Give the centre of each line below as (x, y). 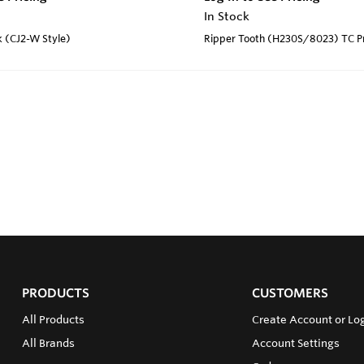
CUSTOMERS (290, 293)
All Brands (48, 343)
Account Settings (295, 343)
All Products (53, 319)
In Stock (227, 17)
